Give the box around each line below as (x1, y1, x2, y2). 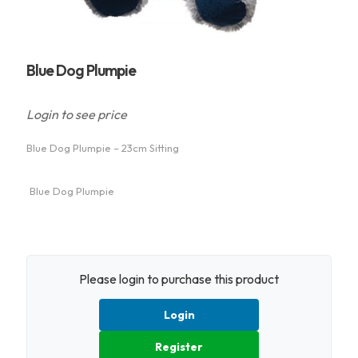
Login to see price (26, 106, 127, 122)
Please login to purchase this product (79, 271, 279, 287)
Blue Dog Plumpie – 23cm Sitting (26, 141, 179, 154)
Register (155, 340, 203, 354)
